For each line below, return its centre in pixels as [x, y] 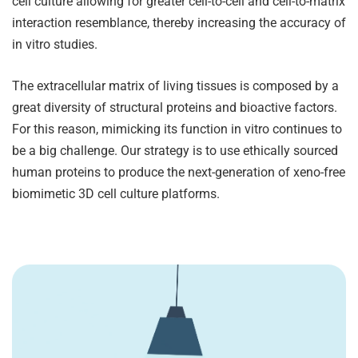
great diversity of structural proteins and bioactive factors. [175, 107]
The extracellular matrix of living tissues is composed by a [175, 86]
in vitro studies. [55, 44]
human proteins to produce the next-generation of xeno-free [179, 172]
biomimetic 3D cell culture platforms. [116, 193]
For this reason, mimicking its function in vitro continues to [177, 129]
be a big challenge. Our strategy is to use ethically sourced [175, 150]
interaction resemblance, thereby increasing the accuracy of [179, 22]
